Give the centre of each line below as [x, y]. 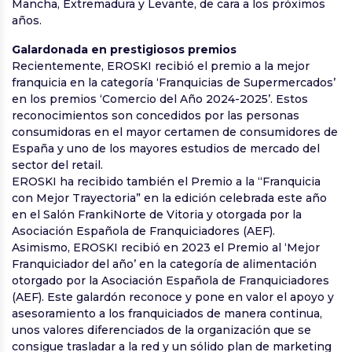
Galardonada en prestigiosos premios [124, 50]
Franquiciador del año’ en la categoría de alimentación [164, 264]
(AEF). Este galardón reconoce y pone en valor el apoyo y [173, 297]
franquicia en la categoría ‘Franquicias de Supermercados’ [174, 83]
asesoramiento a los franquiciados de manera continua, [167, 314]
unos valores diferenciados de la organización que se [161, 330]
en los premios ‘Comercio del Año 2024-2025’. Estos [160, 99]
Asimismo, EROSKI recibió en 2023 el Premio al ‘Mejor [166, 248]
